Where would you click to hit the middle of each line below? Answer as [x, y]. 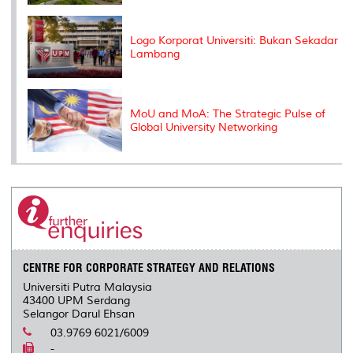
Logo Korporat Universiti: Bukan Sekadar [234, 40]
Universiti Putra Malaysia [88, 288]
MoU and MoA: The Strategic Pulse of [228, 114]
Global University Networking [204, 128]
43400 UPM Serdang [77, 301]
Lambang [155, 54]
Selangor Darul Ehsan [79, 314]
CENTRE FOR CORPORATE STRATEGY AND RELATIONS [149, 268]
